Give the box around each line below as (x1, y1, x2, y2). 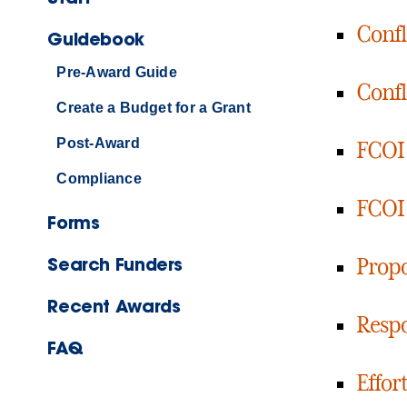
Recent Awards (47, 294, 181, 318)
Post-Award (56, 135, 140, 152)
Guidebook (47, 27, 144, 51)
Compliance (56, 171, 142, 187)
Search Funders (47, 253, 183, 276)
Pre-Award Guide (56, 65, 177, 81)
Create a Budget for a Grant (56, 100, 251, 116)
